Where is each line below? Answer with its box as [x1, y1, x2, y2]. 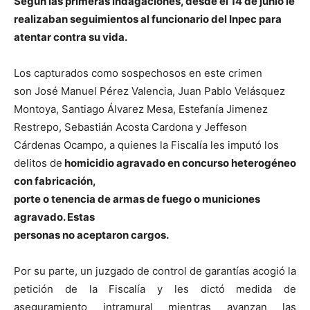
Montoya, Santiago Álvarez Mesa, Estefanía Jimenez [14, 102, 268, 116]
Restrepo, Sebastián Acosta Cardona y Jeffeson [14, 120, 247, 134]
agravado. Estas [14, 210, 95, 224]
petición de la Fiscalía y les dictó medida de [14, 282, 296, 295]
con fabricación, [14, 174, 96, 188]
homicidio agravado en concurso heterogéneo [62, 156, 296, 170]
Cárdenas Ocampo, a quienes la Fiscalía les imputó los [14, 138, 279, 152]
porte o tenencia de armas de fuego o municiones [14, 192, 260, 206]
